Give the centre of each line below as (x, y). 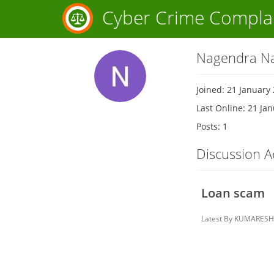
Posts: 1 (212, 126)
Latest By (217, 219)
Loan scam (233, 193)
